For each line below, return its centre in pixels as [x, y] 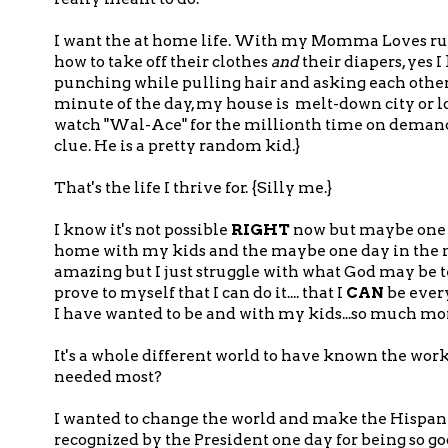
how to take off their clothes [162, 62]
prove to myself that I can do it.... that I [200, 293]
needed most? [108, 377]
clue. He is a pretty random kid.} [177, 146]
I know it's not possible [142, 230]
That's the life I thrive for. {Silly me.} [193, 188]
